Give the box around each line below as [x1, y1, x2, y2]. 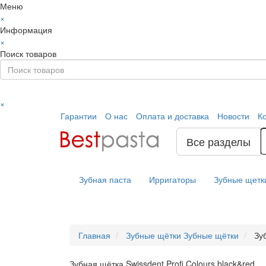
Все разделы [186, 134, 251, 149]
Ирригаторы [149, 173, 196, 185]
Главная [78, 229, 110, 241]
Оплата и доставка [136, 110, 209, 122]
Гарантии [61, 110, 97, 122]
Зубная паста [79, 173, 131, 185]
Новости [217, 110, 249, 122]
